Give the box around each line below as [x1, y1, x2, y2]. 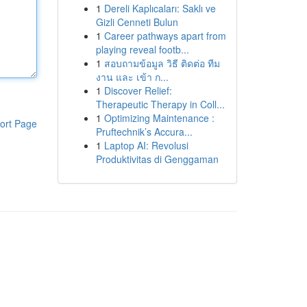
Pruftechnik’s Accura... [95, 125, 193, 138]
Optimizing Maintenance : [103, 111, 214, 125]
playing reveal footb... [95, 42, 189, 56]
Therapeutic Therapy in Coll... [95, 97, 225, 111]
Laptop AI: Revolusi [103, 138, 188, 152]
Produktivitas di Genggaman [95, 152, 219, 166]
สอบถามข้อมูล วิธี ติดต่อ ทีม [103, 56, 220, 70]
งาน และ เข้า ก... [95, 70, 169, 84]
